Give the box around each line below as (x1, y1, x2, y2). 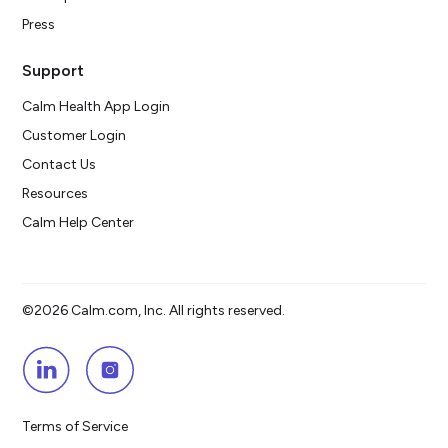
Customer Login (22, 127, 127, 145)
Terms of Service (22, 418, 129, 436)
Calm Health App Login (22, 98, 171, 116)
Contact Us (22, 156, 97, 174)
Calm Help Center (22, 214, 138, 232)
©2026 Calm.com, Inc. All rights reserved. (22, 302, 286, 320)
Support (22, 61, 85, 81)
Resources (22, 185, 89, 203)
